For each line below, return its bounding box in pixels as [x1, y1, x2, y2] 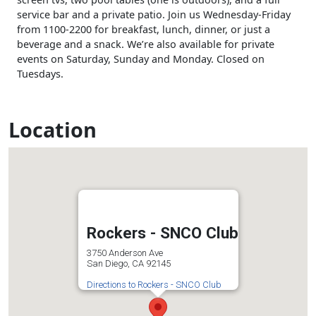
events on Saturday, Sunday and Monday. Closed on [17, 51, 265, 66]
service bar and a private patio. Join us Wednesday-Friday [17, 7, 291, 21]
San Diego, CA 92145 [86, 257, 171, 269]
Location [8, 115, 97, 143]
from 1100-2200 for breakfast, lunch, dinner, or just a [17, 22, 270, 36]
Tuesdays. [17, 66, 63, 80]
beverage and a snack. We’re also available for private [17, 37, 274, 51]
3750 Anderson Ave [86, 247, 163, 258]
